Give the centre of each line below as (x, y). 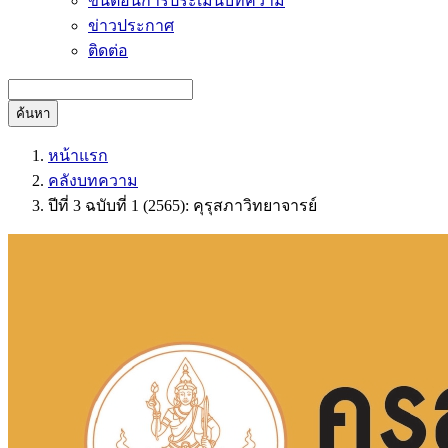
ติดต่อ (108, 50)
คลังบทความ (93, 180)
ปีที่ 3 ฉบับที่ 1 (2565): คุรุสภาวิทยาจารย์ (182, 205)
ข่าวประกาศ (131, 25)
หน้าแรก (78, 155)
